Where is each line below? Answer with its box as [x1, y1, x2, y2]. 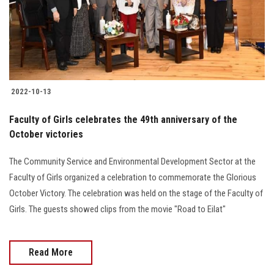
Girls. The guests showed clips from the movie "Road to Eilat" [9, 204, 226, 215]
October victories [9, 128, 83, 141]
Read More [29, 246, 73, 259]
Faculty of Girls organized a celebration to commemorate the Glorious [9, 172, 256, 183]
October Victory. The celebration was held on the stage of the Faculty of [9, 188, 263, 199]
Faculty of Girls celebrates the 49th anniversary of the [9, 114, 237, 126]
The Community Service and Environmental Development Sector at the [9, 156, 256, 168]
